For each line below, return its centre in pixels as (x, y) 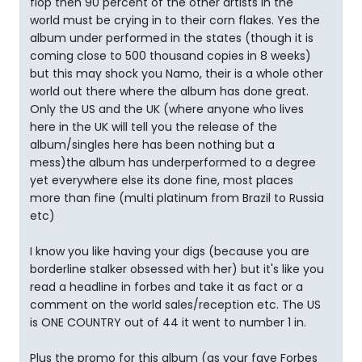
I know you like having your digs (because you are (170, 251)
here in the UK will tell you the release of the (154, 127)
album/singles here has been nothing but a (152, 145)
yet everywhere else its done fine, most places (162, 180)
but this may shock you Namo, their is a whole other (177, 74)
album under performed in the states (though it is (172, 38)
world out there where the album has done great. (169, 91)
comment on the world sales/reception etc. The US (175, 305)
